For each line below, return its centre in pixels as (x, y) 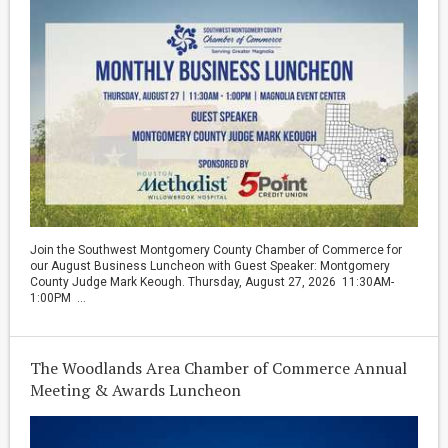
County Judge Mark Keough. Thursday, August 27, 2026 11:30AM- (212, 282)
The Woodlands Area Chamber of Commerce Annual (218, 368)
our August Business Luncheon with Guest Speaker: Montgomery (210, 266)
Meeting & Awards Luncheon (135, 390)
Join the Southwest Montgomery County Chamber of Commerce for (216, 250)
